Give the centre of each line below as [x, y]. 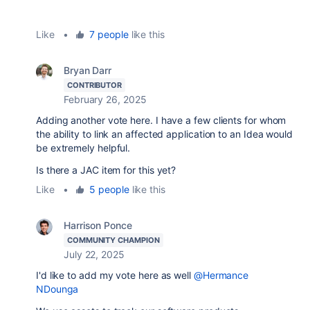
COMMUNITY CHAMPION [113, 240]
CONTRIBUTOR [95, 85]
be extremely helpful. [83, 148]
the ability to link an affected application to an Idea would [164, 134]
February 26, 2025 [105, 99]
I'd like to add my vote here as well [115, 275]
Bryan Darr [88, 70]
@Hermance [221, 275]
